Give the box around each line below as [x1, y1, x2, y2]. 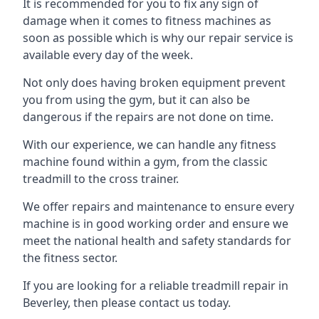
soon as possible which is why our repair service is [23, 30, 293, 46]
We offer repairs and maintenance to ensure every [23, 199, 294, 214]
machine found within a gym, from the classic [23, 154, 268, 169]
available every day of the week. [23, 47, 193, 63]
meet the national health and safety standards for [23, 233, 291, 249]
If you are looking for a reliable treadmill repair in [23, 278, 288, 293]
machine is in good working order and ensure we [23, 216, 288, 231]
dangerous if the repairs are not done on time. [23, 109, 273, 125]
